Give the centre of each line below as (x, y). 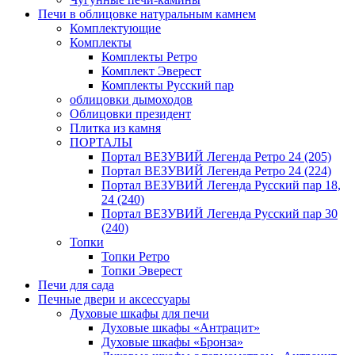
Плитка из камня (115, 128)
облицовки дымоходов (131, 100)
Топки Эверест (142, 271)
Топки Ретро (136, 257)
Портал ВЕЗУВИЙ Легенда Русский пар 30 (219, 214)
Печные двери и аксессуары (114, 300)
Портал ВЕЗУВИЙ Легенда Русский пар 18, (221, 185)
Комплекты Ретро (149, 57)
